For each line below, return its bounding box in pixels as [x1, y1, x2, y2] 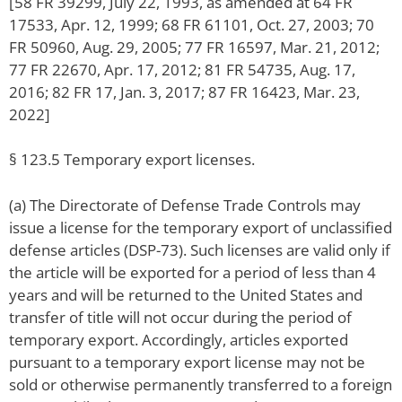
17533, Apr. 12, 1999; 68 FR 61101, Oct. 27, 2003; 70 [9, 13, 374, 35]
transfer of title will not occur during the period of [9, 306, 352, 328]
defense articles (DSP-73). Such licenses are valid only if [9, 239, 390, 260]
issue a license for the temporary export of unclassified [9, 216, 392, 238]
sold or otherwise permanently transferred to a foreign [9, 373, 392, 395]
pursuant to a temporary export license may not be [9, 351, 365, 372]
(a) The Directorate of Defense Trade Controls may [9, 194, 361, 215]
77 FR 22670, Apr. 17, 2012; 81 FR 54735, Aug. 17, [9, 58, 355, 80]
